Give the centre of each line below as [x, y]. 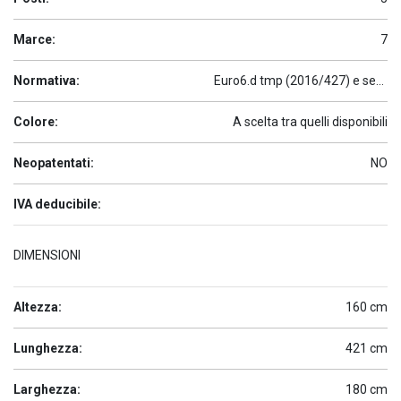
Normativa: [47, 81]
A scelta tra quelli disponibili [310, 122]
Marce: [34, 39]
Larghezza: [47, 389]
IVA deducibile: [57, 204]
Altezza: [38, 307]
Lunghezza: [48, 348]
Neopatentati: [54, 163]
